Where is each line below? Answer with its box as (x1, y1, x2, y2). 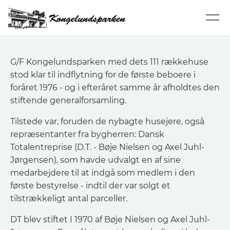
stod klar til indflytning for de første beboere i (10, 70, 196, 80)
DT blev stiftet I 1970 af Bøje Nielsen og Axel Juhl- (10, 215, 210, 224)
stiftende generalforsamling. (10, 95, 126, 105)
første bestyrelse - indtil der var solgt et (10, 181, 170, 190)
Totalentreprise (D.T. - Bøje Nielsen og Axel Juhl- (10, 142, 204, 152)
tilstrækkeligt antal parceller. (10, 194, 129, 203)
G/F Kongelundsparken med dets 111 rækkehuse (10, 57, 208, 67)
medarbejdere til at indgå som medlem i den (10, 168, 195, 178)
